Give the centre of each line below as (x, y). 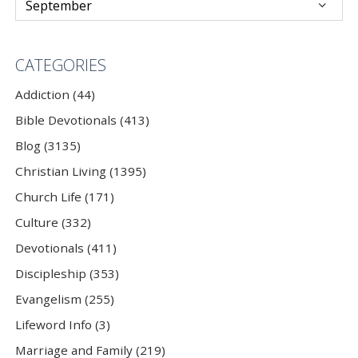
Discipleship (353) (68, 273)
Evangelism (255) (65, 298)
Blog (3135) (48, 145)
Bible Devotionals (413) (83, 119)
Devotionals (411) (66, 247)
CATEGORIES (61, 65)
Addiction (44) (56, 94)
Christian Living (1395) (81, 171)
